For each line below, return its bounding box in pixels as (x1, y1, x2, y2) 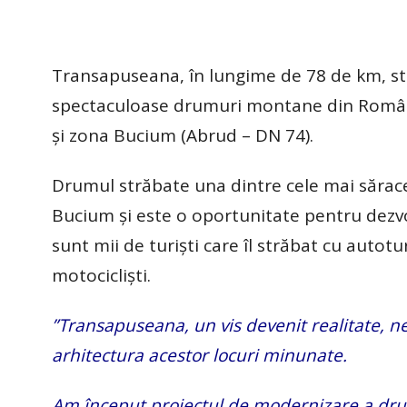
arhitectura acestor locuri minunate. (52, 342, 347, 367)
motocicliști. (52, 263, 151, 287)
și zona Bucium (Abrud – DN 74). (52, 123, 313, 147)
